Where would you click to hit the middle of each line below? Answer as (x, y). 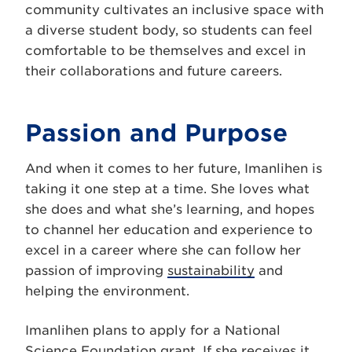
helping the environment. (109, 291)
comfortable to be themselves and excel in (165, 50)
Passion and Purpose (156, 132)
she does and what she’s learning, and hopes (170, 209)
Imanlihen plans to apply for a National (153, 330)
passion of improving (96, 270)
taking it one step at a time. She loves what (167, 189)
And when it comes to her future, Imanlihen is (174, 168)
